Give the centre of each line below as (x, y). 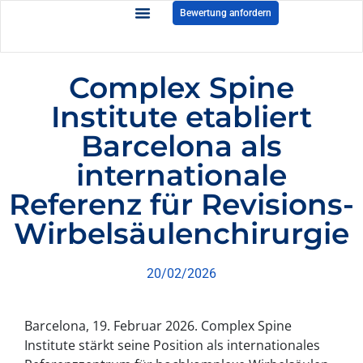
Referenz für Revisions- (181, 204)
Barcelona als (181, 146)
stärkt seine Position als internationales (198, 345)
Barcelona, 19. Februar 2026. (113, 326)
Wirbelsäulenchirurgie (181, 233)
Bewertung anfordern (226, 13)
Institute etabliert (181, 117)
